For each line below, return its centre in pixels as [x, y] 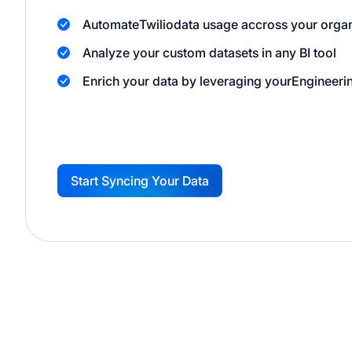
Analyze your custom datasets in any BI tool [209, 53]
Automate [111, 24]
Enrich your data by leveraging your [187, 81]
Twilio [156, 24]
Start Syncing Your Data [140, 181]
